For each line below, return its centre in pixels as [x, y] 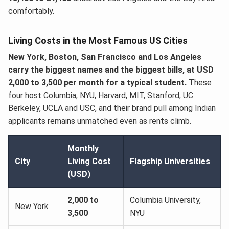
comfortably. [31, 11]
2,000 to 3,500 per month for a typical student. [97, 82]
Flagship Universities [170, 161]
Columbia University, [165, 200]
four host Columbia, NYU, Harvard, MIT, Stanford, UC [101, 95]
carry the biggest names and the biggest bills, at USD [111, 70]
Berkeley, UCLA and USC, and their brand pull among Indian [112, 108]
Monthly [83, 148]
